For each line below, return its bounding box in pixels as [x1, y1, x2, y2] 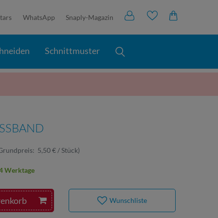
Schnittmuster [45, 45, 100, 56]
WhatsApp [22, 13, 55, 21]
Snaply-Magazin [66, 13, 114, 21]
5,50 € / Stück [37, 145, 78, 154]
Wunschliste [109, 196, 147, 204]
